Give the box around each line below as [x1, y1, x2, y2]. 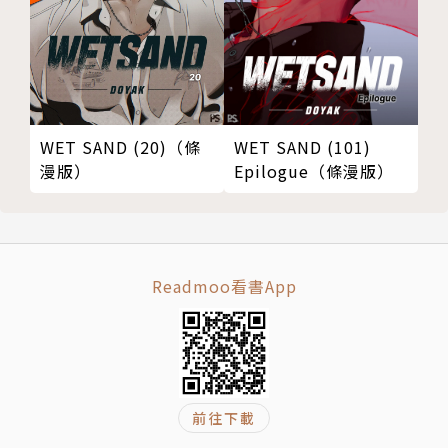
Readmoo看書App [151, 273, 297, 298]
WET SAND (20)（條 [40, 134, 201, 159]
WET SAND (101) [234, 134, 371, 159]
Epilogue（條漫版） [234, 158, 394, 183]
